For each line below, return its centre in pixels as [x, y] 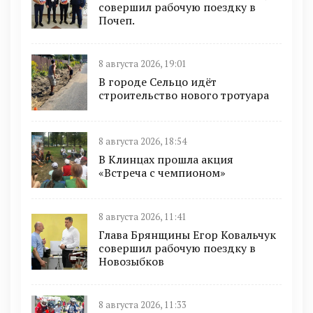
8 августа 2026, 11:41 [143, 217]
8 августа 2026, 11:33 [143, 305]
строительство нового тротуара [184, 95]
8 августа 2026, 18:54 [143, 142]
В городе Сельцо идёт [158, 82]
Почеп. [117, 20]
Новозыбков [131, 261]
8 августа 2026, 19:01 [143, 64]
